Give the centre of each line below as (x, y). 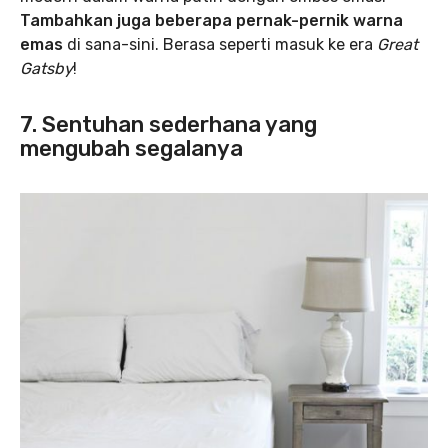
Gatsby (46, 68)
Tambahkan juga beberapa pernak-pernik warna (211, 20)
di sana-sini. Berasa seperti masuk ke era (222, 44)
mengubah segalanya (131, 148)
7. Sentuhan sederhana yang (168, 124)
